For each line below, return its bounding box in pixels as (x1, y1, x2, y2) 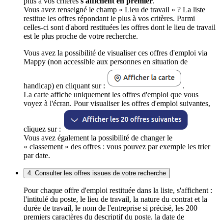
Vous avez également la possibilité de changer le (24, 133, 172, 142)
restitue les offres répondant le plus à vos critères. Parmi (24, 14, 195, 23)
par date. (24, 151, 50, 160)
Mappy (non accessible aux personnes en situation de (24, 57, 188, 66)
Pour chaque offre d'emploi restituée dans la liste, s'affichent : (24, 186, 212, 194)
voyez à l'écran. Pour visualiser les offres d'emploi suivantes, (24, 99, 210, 108)
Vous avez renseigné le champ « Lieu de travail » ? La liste (24, 5, 205, 14)
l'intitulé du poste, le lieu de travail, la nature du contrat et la (24, 194, 207, 203)
